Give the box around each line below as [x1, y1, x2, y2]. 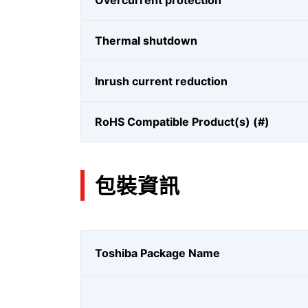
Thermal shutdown [95, 34, 197, 47]
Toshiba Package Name [95, 246, 220, 260]
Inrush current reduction [95, 74, 228, 88]
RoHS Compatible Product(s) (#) [95, 115, 269, 129]
